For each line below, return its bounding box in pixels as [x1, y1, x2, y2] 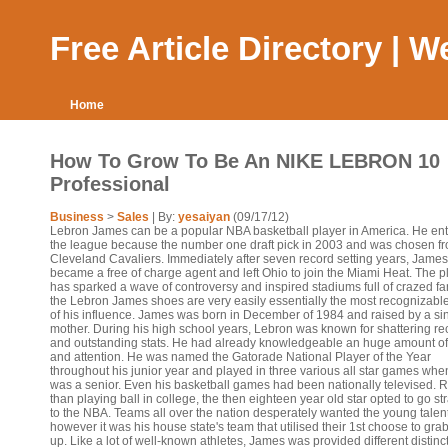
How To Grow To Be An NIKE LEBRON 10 [50, 150, 440, 172]
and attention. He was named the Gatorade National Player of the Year [50, 350, 431, 364]
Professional [50, 173, 170, 195]
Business [50, 210, 104, 224]
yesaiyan [178, 210, 230, 224]
